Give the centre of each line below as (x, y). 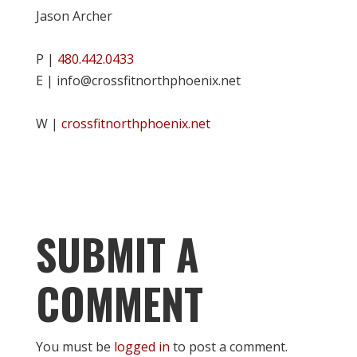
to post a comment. (228, 347)
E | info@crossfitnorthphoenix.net (138, 80)
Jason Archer (74, 16)
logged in (141, 347)
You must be (75, 347)
